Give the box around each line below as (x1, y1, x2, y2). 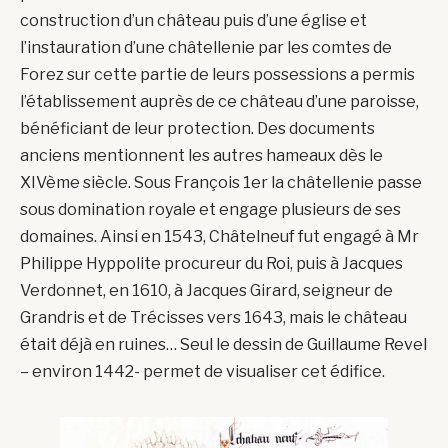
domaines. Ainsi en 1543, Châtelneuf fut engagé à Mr (20, 227, 419, 247)
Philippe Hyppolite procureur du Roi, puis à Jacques (20, 254, 403, 274)
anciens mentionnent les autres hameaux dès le (20, 146, 383, 166)
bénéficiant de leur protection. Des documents (20, 119, 375, 139)
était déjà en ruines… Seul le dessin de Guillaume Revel (20, 335, 427, 355)
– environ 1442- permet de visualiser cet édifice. (20, 362, 385, 382)
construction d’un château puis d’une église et (20, 11, 367, 31)
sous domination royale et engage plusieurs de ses (20, 200, 401, 220)
